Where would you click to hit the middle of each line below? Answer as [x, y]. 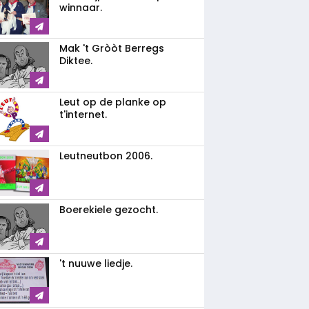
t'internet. [83, 114]
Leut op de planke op [113, 102]
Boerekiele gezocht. [109, 210]
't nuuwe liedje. [96, 263]
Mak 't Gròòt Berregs [112, 48]
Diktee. [76, 61]
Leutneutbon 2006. [106, 156]
